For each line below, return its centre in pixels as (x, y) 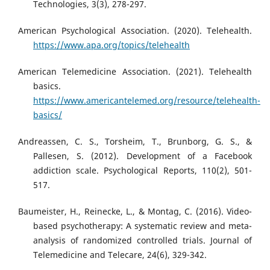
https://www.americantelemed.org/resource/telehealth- (147, 101)
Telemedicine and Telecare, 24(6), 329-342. (120, 255)
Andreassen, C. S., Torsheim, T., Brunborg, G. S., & (135, 142)
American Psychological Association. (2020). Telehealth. (135, 31)
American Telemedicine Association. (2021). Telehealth (135, 72)
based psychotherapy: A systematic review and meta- (143, 226)
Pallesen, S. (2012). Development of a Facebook (143, 156)
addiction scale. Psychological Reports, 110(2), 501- (143, 171)
